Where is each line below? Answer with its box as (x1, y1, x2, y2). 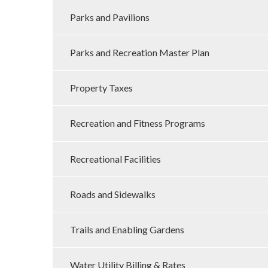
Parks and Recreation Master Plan (69, 47, 209, 59)
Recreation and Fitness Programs (69, 117, 205, 129)
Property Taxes (69, 82, 133, 94)
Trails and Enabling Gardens (69, 223, 184, 235)
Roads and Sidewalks (69, 188, 156, 200)
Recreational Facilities (69, 153, 161, 165)
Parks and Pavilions (69, 11, 150, 23)
